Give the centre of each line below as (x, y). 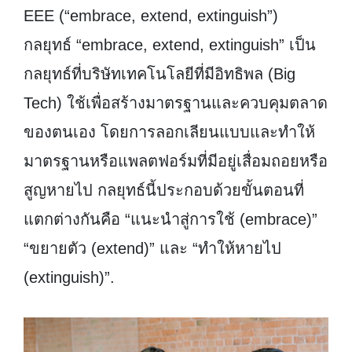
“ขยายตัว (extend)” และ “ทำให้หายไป (152, 249)
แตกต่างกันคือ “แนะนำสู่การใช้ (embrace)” (170, 220)
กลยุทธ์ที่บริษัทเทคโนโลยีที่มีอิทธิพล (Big (159, 74)
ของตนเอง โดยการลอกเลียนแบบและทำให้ (169, 132)
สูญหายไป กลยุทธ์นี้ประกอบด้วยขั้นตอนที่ (164, 191)
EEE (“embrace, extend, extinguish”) (151, 16)
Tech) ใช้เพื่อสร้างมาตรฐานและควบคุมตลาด (176, 103)
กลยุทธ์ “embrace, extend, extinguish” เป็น (170, 45)
